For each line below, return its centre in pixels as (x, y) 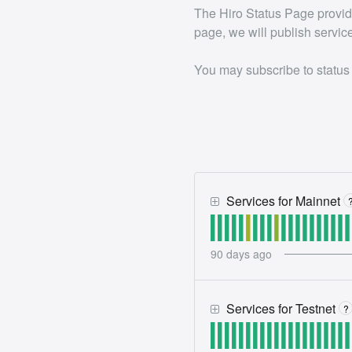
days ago (247, 254)
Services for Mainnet (283, 201)
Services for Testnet (281, 309)
